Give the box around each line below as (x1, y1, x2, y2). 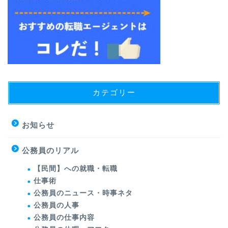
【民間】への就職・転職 (34, 165, 118, 173)
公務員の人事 (34, 202, 79, 210)
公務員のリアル (22, 146, 79, 155)
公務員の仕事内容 (34, 214, 95, 222)
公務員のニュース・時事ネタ (34, 189, 133, 197)
